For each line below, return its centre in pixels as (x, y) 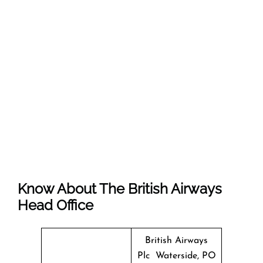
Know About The (73, 188)
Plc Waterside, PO (176, 256)
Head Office (55, 205)
